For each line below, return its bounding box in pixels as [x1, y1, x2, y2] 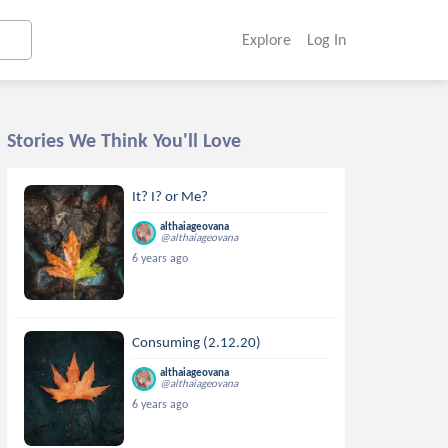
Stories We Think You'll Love [7, 128, 241, 152]
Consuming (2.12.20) [132, 333, 262, 351]
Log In [306, 30, 346, 49]
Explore [241, 30, 291, 49]
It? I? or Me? [132, 187, 209, 205]
